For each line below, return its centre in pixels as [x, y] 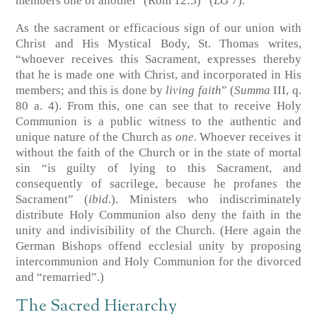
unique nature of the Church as [96, 137]
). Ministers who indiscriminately [206, 200]
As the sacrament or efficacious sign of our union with [158, 28]
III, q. [287, 91]
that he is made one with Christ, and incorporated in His [158, 75]
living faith [194, 91]
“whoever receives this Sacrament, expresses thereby [158, 59]
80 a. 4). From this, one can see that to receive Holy [158, 106]
